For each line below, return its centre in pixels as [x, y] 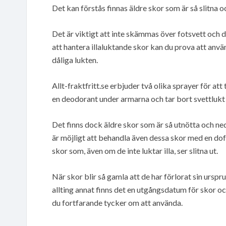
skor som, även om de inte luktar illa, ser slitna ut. [135, 150]
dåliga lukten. [75, 60]
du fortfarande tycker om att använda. [117, 202]
